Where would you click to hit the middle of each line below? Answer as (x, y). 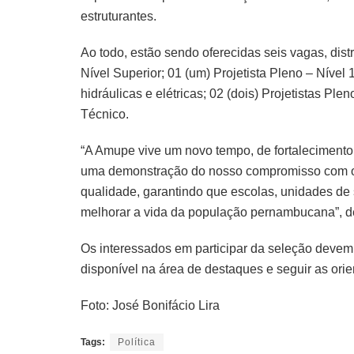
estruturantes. (119, 16)
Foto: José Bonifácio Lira (150, 305)
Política (137, 342)
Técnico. (105, 114)
